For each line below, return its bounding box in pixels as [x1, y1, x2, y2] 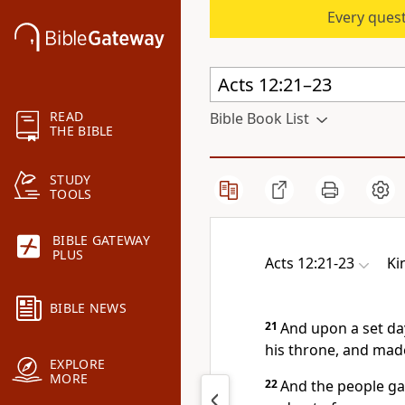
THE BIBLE [50, 122, 114, 140]
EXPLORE [50, 355, 106, 373]
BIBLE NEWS [50, 299, 127, 317]
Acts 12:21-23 [265, 253, 354, 273]
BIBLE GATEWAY [52, 231, 150, 250]
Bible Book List [210, 108, 309, 128]
